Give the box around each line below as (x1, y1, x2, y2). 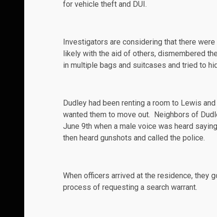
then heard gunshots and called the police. (63, 133, 205, 143)
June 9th (63, 122, 92, 131)
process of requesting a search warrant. (63, 183, 197, 192)
